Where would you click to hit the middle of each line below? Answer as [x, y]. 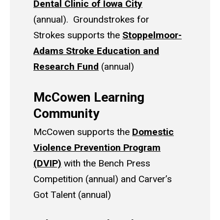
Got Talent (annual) [73, 195]
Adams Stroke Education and [96, 51]
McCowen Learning [89, 97]
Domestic [153, 132]
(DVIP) [47, 164]
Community [70, 113]
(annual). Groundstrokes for [91, 19]
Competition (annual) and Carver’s [103, 179]
